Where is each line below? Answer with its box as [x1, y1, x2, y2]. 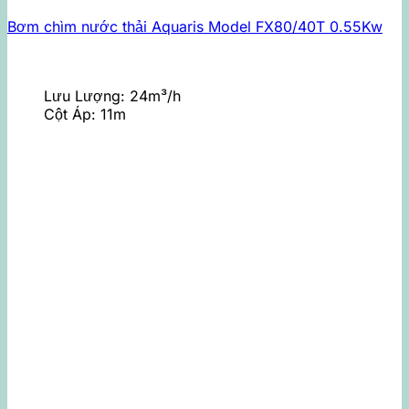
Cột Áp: [44, 104, 100, 123]
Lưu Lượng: [44, 86, 130, 105]
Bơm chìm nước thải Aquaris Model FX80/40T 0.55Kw [7, 16, 383, 36]
